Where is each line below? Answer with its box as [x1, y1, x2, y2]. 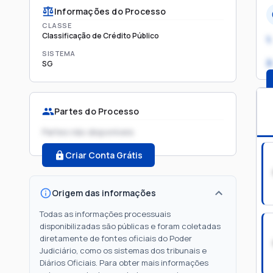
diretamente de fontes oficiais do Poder [40, 233, 192, 244]
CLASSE [42, 21, 71, 30]
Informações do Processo [54, 5, 166, 17]
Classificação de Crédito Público [42, 30, 159, 41]
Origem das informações [52, 187, 156, 199]
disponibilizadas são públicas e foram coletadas [40, 221, 221, 232]
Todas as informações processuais [40, 208, 171, 219]
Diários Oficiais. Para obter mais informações [40, 257, 208, 268]
